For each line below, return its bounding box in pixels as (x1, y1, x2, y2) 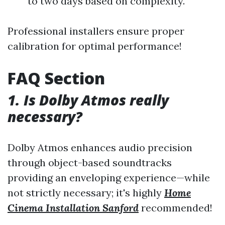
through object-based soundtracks (8, 156, 172, 169)
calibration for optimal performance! (8, 40, 182, 52)
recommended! (139, 201, 212, 214)
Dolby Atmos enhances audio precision (8, 141, 192, 154)
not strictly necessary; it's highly (8, 186, 164, 199)
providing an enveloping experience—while (8, 171, 210, 184)
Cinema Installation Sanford (8, 201, 139, 214)
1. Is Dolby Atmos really (8, 90, 169, 109)
